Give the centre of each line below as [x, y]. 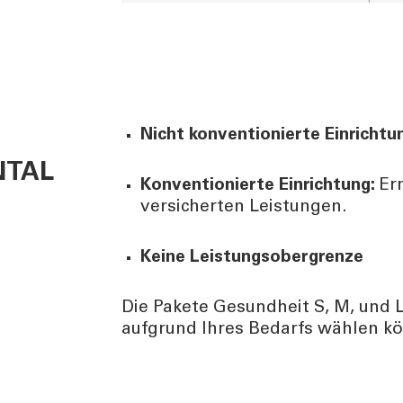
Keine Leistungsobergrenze [252, 257]
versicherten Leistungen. [244, 207]
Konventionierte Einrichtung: [260, 185]
